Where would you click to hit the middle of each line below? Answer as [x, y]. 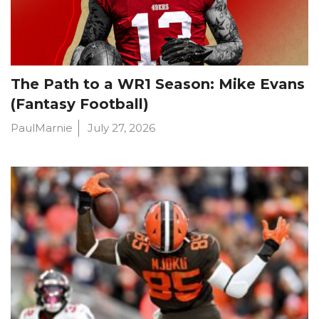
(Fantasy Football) [80, 104]
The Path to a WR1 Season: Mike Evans [158, 84]
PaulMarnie [42, 128]
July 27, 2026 [121, 128]
